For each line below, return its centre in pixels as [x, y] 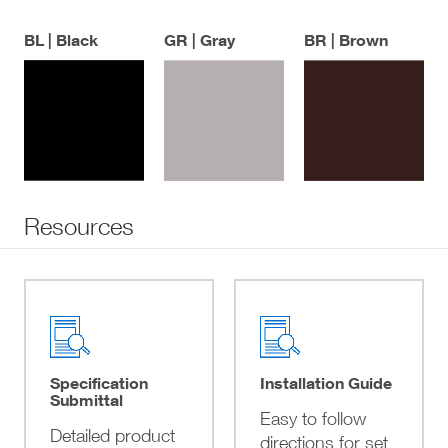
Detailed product [112, 435]
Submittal [86, 399]
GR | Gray [199, 39]
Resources [79, 225]
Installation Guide [325, 382]
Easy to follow [312, 418]
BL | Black [61, 39]
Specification [98, 382]
